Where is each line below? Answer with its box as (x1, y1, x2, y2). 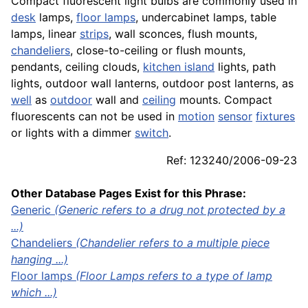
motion (178, 109, 214, 124)
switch (135, 126, 168, 140)
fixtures (256, 109, 295, 124)
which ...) (11, 285, 57, 300)
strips (80, 27, 109, 41)
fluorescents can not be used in (11, 109, 178, 124)
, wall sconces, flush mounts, (109, 27, 257, 41)
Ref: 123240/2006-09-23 (166, 153, 297, 168)
